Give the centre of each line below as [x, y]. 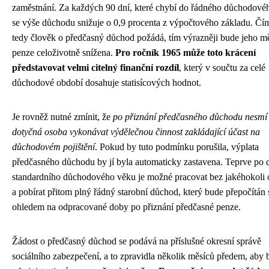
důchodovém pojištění [53, 147]
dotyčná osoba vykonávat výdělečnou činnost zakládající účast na [136, 132]
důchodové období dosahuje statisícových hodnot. [107, 83]
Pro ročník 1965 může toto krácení [186, 53]
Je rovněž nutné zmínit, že [62, 117]
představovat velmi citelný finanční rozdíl [95, 68]
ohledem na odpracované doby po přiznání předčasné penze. [126, 207]
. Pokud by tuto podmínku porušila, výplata [177, 147]
